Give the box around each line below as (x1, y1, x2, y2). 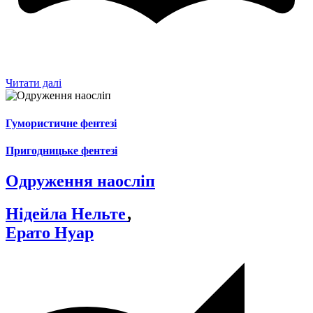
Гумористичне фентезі (6, 117, 117, 129)
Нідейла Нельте (6, 204, 130, 223)
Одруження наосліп (6, 172, 155, 191)
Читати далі (6, 77, 61, 89)
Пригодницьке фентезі (6, 144, 117, 156)
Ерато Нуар (6, 223, 94, 242)
